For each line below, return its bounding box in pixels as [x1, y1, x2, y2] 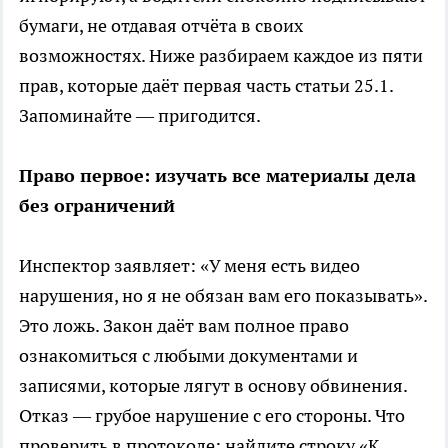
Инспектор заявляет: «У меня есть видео [19, 254, 360, 278]
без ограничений [19, 194, 175, 218]
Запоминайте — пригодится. [19, 104, 261, 128]
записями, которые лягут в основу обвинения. [19, 374, 407, 398]
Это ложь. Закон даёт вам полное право [19, 314, 349, 338]
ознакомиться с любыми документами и [19, 344, 358, 368]
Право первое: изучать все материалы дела [19, 164, 416, 188]
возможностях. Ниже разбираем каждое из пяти [19, 44, 423, 68]
